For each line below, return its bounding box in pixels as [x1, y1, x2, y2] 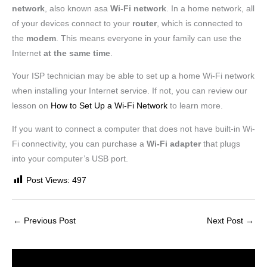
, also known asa [45, 4, 108, 13]
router [132, 18, 157, 28]
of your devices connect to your [12, 18, 132, 28]
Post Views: [26, 175, 70, 185]
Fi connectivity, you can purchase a [12, 139, 147, 149]
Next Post [207, 216, 246, 226]
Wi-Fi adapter [147, 139, 201, 149]
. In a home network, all [166, 4, 254, 13]
